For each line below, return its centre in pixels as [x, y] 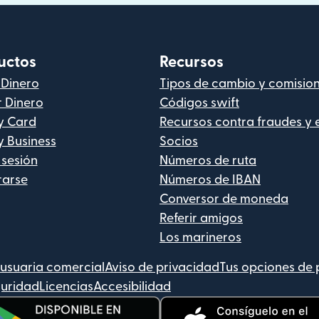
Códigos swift [199, 103]
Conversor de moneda [224, 199]
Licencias [66, 287]
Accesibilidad [132, 287]
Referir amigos [201, 218]
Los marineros [200, 237]
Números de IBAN [210, 180]
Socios [179, 141]
